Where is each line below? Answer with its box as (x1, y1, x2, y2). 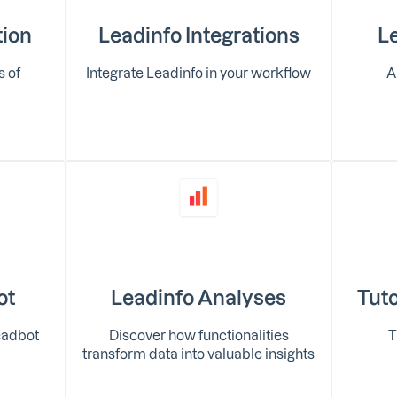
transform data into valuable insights (82, 345, 315, 362)
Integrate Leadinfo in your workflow (86, 64, 311, 81)
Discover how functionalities (108, 326, 289, 343)
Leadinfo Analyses (111, 284, 286, 308)
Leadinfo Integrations (97, 22, 300, 46)
